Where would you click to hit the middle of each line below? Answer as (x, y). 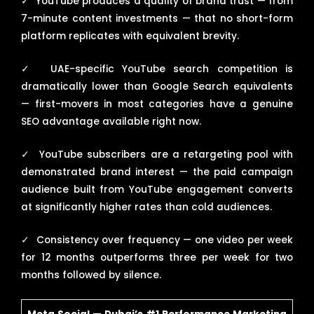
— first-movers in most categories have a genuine (157, 104)
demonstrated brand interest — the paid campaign (157, 172)
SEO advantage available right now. (111, 121)
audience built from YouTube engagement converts (157, 189)
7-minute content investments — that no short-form (157, 19)
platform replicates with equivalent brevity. (130, 36)
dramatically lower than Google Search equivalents (157, 86)
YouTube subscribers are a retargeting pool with (166, 154)
